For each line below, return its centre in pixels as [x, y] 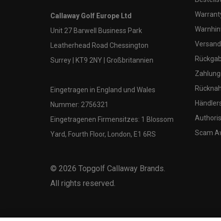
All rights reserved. [83, 183]
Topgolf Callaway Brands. [121, 168]
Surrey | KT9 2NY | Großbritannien [102, 60]
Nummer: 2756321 [79, 104]
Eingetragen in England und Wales [103, 90]
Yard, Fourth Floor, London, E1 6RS [103, 134]
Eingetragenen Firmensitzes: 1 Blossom [112, 119]
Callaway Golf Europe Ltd [91, 16]
